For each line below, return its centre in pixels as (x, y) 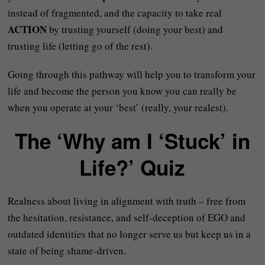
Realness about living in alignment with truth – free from (127, 201)
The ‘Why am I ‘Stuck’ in (132, 141)
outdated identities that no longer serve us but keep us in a (130, 234)
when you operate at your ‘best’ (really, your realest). (118, 107)
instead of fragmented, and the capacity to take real (115, 13)
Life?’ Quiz (132, 167)
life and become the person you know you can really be (122, 91)
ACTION (29, 29)
